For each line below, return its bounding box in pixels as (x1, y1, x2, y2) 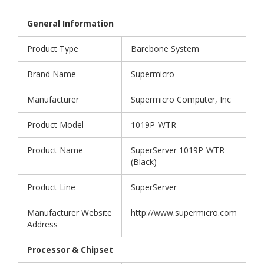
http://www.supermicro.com (131, 207, 237, 219)
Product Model (27, 119, 84, 131)
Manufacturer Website (27, 207, 112, 219)
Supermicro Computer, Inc (131, 94, 231, 105)
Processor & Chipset (27, 244, 113, 256)
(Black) (131, 156, 157, 168)
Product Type (27, 43, 78, 55)
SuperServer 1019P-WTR (131, 144, 225, 156)
